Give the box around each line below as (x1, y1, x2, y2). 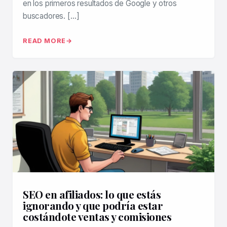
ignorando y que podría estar (23, 198, 163, 213)
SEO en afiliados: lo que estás (23, 187, 161, 202)
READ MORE (23, 37, 66, 45)
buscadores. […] (23, 11, 80, 21)
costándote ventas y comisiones (23, 209, 171, 224)
